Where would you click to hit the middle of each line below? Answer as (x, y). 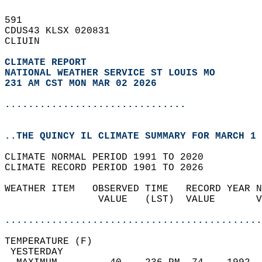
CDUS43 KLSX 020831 (63, 31)
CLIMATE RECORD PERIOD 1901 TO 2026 (110, 168)
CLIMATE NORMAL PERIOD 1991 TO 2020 (110, 157)
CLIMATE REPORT (49, 63)
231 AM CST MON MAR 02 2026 (81, 84)
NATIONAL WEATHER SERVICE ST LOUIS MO (110, 73)
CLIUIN (28, 42)
